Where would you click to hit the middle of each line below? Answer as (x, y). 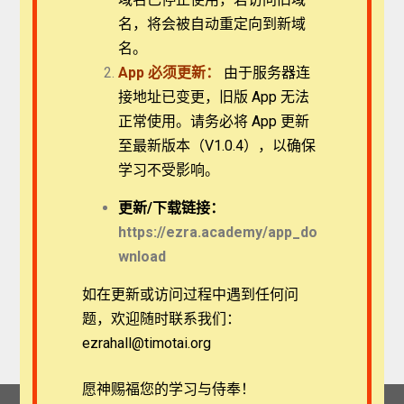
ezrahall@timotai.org (147, 343)
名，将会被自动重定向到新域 (212, 24)
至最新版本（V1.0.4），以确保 (217, 146)
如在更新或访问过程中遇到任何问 (191, 294)
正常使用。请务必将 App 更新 (214, 121)
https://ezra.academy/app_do (218, 232)
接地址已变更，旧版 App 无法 (214, 97)
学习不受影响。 (169, 170)
